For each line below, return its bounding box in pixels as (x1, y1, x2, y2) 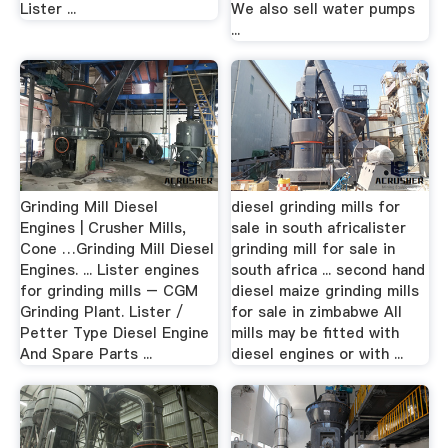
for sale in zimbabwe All (231, 302, 403, 322)
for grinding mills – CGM (19, 281, 198, 301)
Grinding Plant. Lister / (19, 302, 183, 322)
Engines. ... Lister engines (19, 260, 199, 280)
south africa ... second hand (231, 260, 426, 280)
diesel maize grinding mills (231, 281, 420, 301)
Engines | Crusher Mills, (19, 218, 186, 238)
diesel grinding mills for (231, 197, 401, 217)
